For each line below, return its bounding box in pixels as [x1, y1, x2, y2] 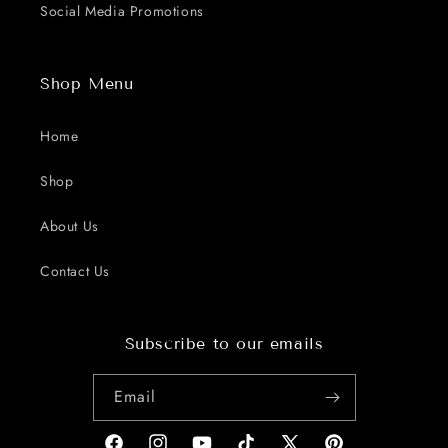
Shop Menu [40, 74, 134, 93]
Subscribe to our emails [124, 334, 324, 353]
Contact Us [40, 261, 110, 281]
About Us [40, 216, 99, 236]
